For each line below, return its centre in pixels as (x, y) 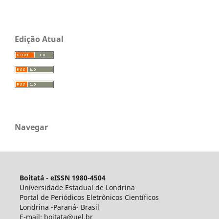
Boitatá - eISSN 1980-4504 (62, 177)
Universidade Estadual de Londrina (77, 187)
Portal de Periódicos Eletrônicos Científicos (89, 197)
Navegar (31, 127)
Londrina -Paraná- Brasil (59, 207)
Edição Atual (39, 39)
